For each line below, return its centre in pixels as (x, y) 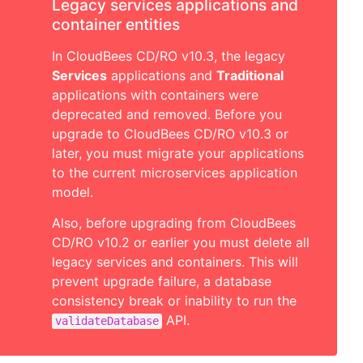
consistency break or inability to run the (174, 300)
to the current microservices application (175, 172)
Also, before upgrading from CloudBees (174, 222)
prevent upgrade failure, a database (162, 281)
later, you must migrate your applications (178, 153)
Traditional (250, 75)
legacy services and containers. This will (175, 261)
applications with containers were (155, 94)
